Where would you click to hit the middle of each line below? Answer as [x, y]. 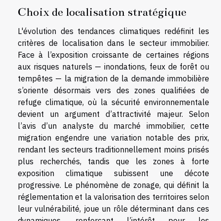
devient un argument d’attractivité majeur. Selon [113, 114]
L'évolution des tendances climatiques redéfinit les [113, 31]
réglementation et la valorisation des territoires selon [113, 197]
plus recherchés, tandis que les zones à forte [113, 162]
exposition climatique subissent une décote [113, 173]
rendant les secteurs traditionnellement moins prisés [113, 150]
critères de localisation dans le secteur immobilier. [113, 43]
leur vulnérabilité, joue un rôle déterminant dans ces [113, 209]
